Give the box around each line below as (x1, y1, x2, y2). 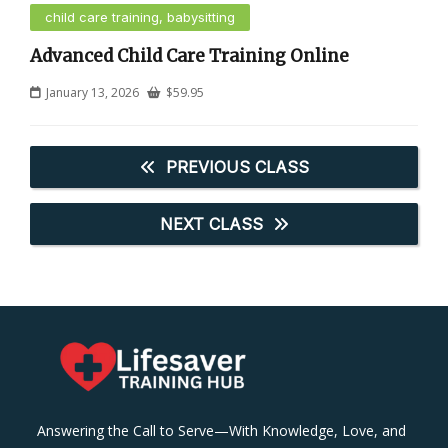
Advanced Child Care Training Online (30, 44, 349, 67)
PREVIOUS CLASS (165, 156, 309, 177)
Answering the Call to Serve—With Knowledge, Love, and (37, 420, 407, 440)
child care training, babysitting (45, 8, 235, 25)
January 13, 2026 (46, 83, 139, 101)
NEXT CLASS (159, 213, 263, 234)
